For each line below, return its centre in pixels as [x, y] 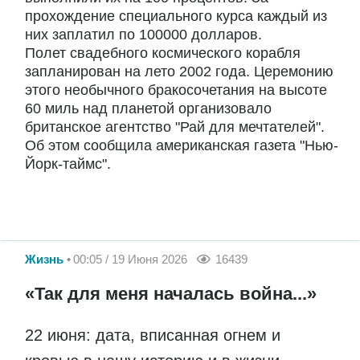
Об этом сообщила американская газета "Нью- [182, 146]
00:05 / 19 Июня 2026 [130, 260]
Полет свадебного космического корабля [163, 53]
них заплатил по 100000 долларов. [143, 35]
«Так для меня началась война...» [171, 293]
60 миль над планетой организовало [148, 109]
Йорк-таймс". [68, 164]
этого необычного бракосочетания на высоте [176, 90]
